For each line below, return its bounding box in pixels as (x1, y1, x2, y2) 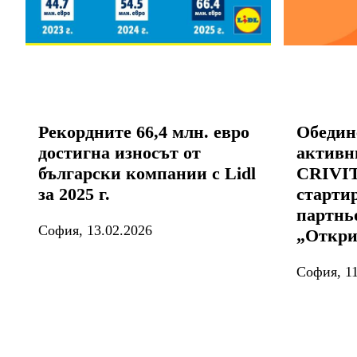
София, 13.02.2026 (38, 222, 152, 238)
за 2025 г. (38, 183, 110, 204)
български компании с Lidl (38, 163, 256, 183)
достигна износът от (38, 142, 201, 163)
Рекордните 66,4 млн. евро (38, 121, 249, 142)
